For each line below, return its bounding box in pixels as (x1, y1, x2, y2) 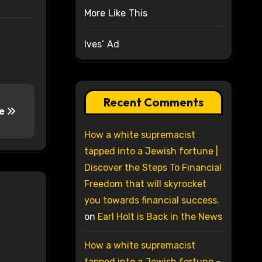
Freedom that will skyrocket (84, 178, 206, 190)
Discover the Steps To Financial (84, 162, 222, 174)
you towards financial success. (84, 195, 219, 206)
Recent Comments (103, 95, 204, 110)
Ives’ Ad (84, 39, 120, 50)
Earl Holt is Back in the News (97, 211, 222, 223)
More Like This (84, 8, 148, 19)
